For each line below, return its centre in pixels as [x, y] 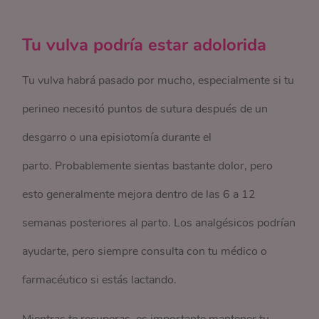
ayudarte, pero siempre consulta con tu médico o [145, 251]
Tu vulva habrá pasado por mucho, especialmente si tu [158, 80]
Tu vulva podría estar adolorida [147, 45]
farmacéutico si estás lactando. [103, 280]
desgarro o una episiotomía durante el [117, 137]
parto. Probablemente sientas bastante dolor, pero [148, 166]
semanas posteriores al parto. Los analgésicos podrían [159, 223]
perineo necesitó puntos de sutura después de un [145, 109]
